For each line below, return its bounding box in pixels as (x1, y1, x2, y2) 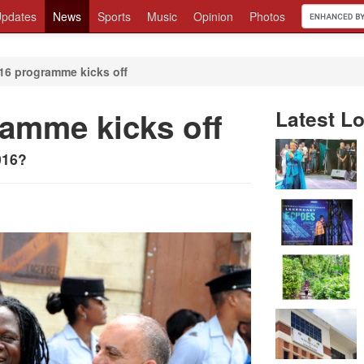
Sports (97, 8, 131, 24)
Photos (249, 8, 285, 24)
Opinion (193, 8, 233, 24)
